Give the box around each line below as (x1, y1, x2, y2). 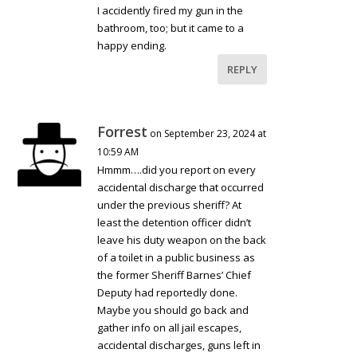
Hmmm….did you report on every (97, 162, 257, 177)
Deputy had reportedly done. (97, 284, 238, 300)
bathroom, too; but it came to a (97, 20, 245, 35)
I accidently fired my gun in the (97, 2, 244, 18)
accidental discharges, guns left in (97, 337, 261, 352)
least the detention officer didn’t (97, 214, 252, 229)
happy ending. (97, 37, 167, 53)
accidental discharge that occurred (97, 179, 265, 194)
